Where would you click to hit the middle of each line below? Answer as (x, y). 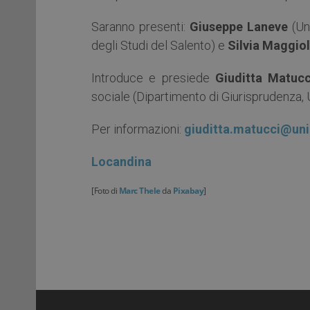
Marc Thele (139, 190)
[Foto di (105, 190)
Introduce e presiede (153, 77)
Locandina (121, 161)
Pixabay (188, 190)
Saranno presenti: (140, 26)
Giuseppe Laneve (238, 26)
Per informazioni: (138, 129)
